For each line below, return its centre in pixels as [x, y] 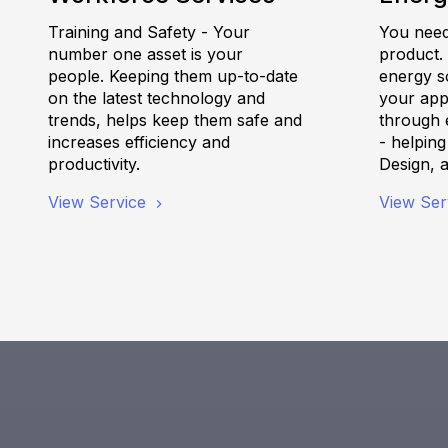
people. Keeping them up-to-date [173, 76]
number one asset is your [145, 54]
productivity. [94, 164]
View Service [99, 202]
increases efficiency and [139, 142]
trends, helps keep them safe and [175, 120]
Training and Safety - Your [149, 32]
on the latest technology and [156, 98]
